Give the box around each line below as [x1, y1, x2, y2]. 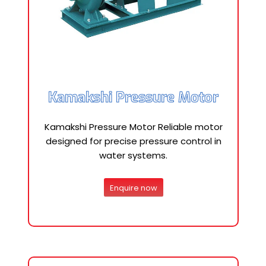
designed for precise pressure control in [45, 135, 221, 147]
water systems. [99, 149, 167, 161]
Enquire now [109, 182, 157, 194]
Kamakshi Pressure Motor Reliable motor [44, 121, 223, 133]
